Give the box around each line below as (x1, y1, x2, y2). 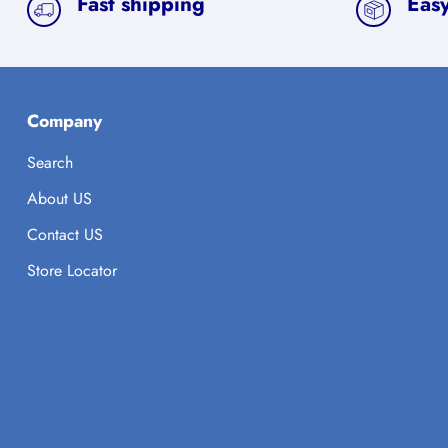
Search (26, 151, 73, 174)
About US (26, 187, 92, 210)
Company (26, 108, 102, 134)
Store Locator (26, 259, 117, 282)
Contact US (26, 223, 103, 246)
